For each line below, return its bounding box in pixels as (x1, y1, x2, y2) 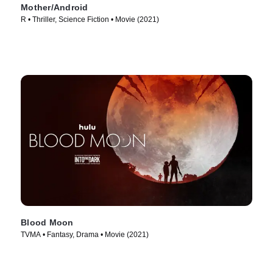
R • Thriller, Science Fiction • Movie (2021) (21, 15, 159, 24)
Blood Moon (21, 218, 74, 228)
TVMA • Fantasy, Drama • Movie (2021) (21, 230, 149, 239)
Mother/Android (21, 2, 88, 13)
